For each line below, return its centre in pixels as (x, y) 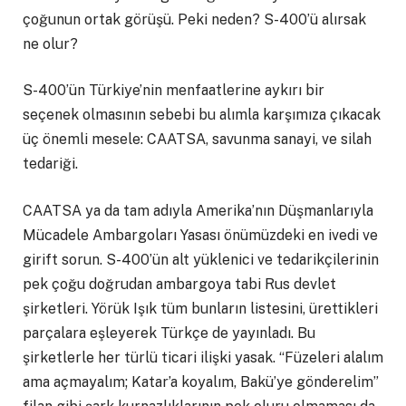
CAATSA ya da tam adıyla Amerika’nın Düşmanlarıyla (198, 210)
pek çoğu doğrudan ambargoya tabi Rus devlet (179, 284)
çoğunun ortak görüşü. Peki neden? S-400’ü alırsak (194, 19)
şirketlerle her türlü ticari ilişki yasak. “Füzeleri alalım (203, 357)
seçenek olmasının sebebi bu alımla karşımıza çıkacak (202, 115)
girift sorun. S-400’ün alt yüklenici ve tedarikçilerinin (201, 259)
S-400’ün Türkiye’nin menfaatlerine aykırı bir (174, 91)
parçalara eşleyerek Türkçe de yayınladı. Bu (169, 333)
